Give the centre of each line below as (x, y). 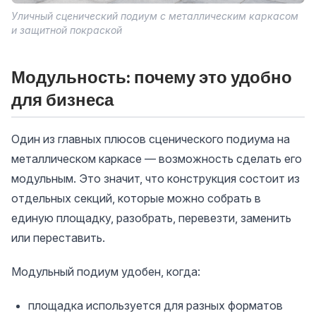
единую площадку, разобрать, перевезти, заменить (151, 218)
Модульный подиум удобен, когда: (106, 271)
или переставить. (58, 237)
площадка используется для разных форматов (156, 305)
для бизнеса (62, 99)
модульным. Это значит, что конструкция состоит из (156, 178)
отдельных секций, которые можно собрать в (136, 198)
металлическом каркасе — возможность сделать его (157, 158)
